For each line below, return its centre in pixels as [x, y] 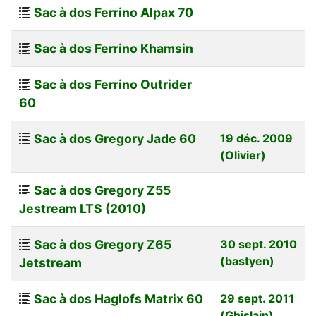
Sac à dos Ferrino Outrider [113, 84]
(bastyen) [247, 261]
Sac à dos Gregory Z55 [102, 190]
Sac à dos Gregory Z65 [103, 244]
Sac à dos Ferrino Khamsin [114, 48]
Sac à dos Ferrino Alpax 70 [114, 12]
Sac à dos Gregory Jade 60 [115, 138]
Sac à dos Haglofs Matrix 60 [119, 298]
